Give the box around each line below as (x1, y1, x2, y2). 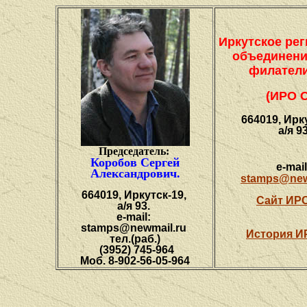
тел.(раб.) (110, 233, 160, 245)
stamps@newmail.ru (81, 222, 186, 234)
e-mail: (116, 211, 153, 223)
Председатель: (98, 145, 172, 157)
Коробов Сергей (90, 156, 180, 169)
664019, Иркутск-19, (81, 189, 189, 201)
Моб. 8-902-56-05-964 (80, 255, 190, 267)
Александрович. (90, 167, 180, 180)
